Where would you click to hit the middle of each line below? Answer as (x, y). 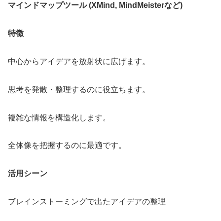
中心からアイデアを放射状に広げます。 (79, 62)
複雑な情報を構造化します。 (59, 117)
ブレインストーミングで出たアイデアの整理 (87, 202)
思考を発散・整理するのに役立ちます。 (79, 89)
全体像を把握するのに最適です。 (67, 146)
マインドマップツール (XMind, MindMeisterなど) (95, 5)
